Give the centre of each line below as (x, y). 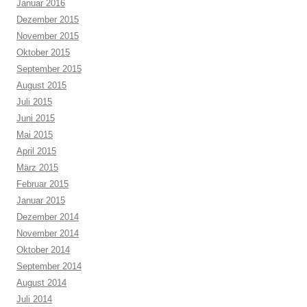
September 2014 (49, 266)
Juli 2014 (34, 299)
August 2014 (41, 283)
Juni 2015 (36, 118)
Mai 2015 (35, 135)
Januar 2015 (41, 200)
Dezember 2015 (48, 20)
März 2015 (37, 168)
